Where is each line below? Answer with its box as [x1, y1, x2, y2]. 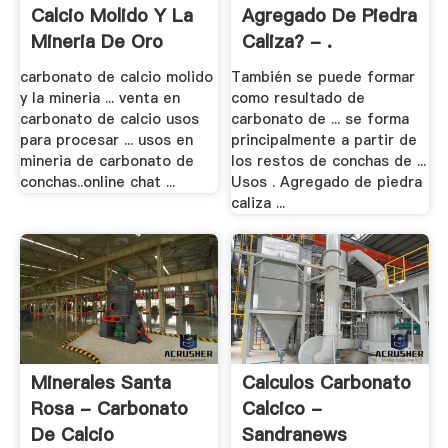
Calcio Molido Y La [30, 3, 193, 29]
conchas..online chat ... [19, 172, 175, 192]
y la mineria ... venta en [19, 88, 180, 108]
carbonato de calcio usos [19, 109, 199, 129]
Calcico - [242, 395, 323, 421]
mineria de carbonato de [19, 151, 194, 171]
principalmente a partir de [231, 130, 418, 150]
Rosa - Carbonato [30, 395, 188, 421]
